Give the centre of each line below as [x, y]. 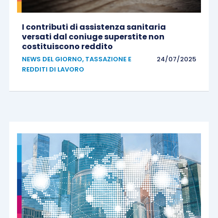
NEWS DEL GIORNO [52, 59]
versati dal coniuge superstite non [93, 37]
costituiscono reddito [67, 47]
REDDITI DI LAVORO [53, 70]
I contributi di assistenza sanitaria [94, 27]
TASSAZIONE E [108, 59]
